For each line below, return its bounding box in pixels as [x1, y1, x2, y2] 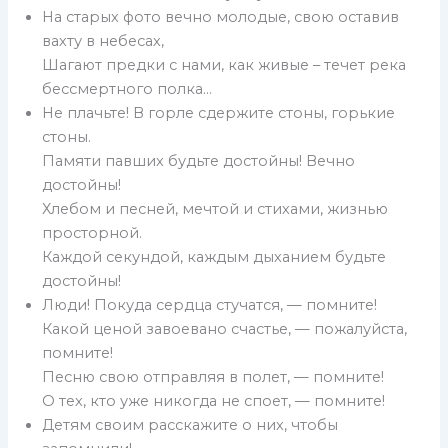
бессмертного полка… [42, 80, 213, 99]
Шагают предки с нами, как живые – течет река [42, 56, 407, 75]
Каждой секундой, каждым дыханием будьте [42, 248, 387, 267]
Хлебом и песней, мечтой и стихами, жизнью [42, 200, 389, 219]
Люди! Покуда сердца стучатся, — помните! [42, 296, 378, 315]
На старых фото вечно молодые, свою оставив [42, 8, 400, 27]
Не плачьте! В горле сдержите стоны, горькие [42, 104, 396, 123]
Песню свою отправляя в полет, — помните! [42, 368, 385, 387]
